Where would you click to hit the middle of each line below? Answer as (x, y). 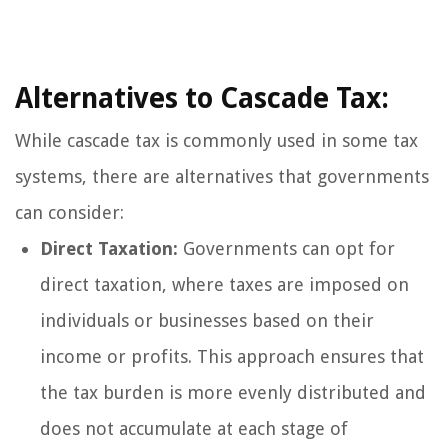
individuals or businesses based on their (207, 321)
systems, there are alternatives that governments (222, 177)
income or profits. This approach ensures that (232, 357)
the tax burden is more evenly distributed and (233, 393)
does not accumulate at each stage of (194, 429)
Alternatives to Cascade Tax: (202, 99)
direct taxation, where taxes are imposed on (224, 285)
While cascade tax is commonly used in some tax (216, 141)
